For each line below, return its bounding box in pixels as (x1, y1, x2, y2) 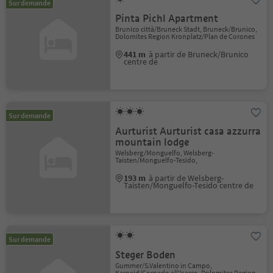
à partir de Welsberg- (149, 172, 224, 183)
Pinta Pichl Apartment (115, 12, 219, 25)
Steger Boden (115, 249, 176, 261)
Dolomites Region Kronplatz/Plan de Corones (115, 32, 255, 41)
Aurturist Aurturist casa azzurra (115, 125, 261, 138)
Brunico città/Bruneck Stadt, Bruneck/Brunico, (115, 24, 258, 34)
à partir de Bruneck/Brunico (149, 49, 249, 60)
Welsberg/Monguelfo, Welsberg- (115, 148, 214, 157)
